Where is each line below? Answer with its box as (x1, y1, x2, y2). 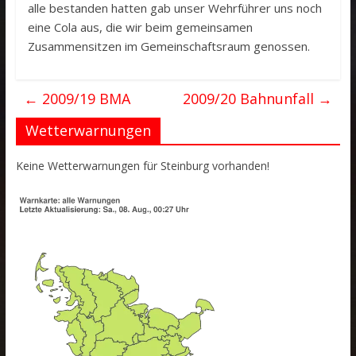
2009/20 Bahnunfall (183, 89, 319, 108)
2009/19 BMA (37, 89, 130, 108)
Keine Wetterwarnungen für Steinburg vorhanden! (15, 158, 269, 173)
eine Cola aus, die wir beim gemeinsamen (27, 19, 253, 35)
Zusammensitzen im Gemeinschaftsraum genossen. (27, 38, 310, 54)
